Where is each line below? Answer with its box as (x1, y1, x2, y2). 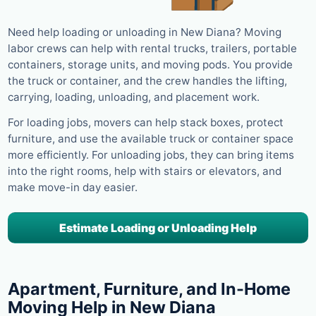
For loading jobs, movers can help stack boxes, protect (8, 116, 284, 130)
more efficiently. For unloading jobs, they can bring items (8, 148, 294, 162)
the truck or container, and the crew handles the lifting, (8, 74, 287, 88)
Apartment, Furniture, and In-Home (8, 278, 291, 299)
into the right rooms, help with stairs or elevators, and (8, 164, 281, 178)
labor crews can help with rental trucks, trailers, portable (8, 42, 297, 56)
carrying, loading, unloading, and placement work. (8, 90, 260, 104)
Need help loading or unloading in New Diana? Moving (8, 25, 281, 39)
